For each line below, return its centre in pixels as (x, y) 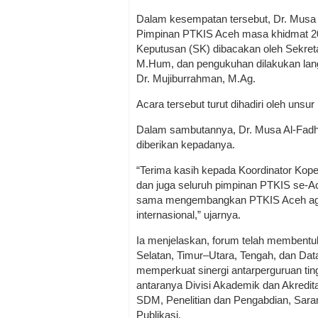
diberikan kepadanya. (187, 144)
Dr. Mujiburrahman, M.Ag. (197, 78)
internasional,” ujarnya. (188, 214)
